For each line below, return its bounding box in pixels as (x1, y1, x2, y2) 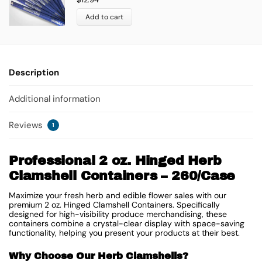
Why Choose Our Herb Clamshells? (9, 250, 188, 261)
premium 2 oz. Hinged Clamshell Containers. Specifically (9, 199, 220, 211)
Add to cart (85, 12, 123, 22)
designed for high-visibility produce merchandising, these (9, 209, 227, 220)
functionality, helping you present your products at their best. (9, 227, 240, 239)
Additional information (9, 92, 101, 105)
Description (9, 66, 59, 78)
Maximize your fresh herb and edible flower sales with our (9, 190, 226, 201)
